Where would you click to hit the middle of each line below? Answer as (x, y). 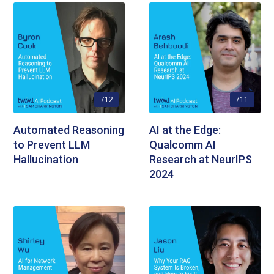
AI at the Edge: (185, 130)
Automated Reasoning (69, 130)
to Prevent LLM (52, 145)
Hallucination (46, 160)
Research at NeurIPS (201, 160)
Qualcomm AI (183, 145)
